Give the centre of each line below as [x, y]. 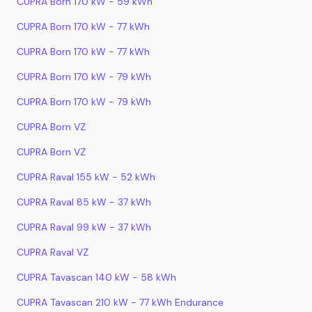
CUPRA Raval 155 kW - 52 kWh [86, 177]
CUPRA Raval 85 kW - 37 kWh [84, 202]
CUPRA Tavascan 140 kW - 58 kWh [96, 277]
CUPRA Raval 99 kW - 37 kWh [84, 227]
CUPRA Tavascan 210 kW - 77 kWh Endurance [120, 302]
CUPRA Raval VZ [53, 252]
